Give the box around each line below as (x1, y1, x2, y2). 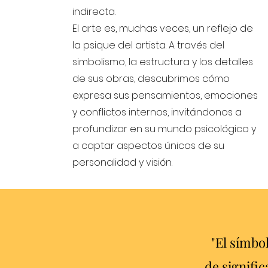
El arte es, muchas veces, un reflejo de (72, 22, 254, 35)
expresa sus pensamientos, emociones (72, 89, 258, 102)
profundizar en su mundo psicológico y (72, 122, 257, 136)
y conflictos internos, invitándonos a (72, 105, 242, 119)
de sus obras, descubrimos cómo (72, 72, 230, 86)
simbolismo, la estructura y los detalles (72, 55, 254, 69)
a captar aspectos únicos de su (72, 139, 225, 153)
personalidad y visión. (72, 156, 173, 169)
